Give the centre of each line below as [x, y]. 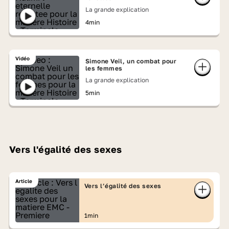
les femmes [104, 68]
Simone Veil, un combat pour [131, 61]
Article [24, 181]
